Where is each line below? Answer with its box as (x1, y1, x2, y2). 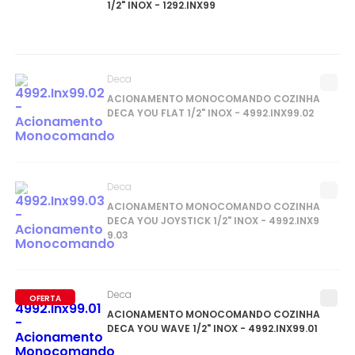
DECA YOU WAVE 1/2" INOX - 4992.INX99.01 (106, 334, 318, 347)
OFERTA (29, 303, 61, 316)
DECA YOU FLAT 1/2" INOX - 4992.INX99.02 (106, 118, 314, 132)
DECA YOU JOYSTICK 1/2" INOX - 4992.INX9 (106, 226, 319, 239)
